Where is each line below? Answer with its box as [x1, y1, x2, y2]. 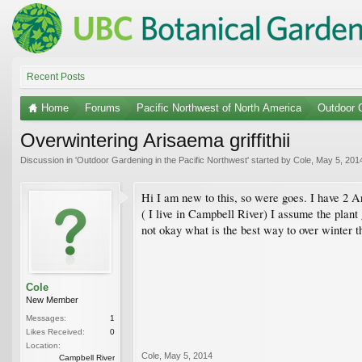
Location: [26, 340, 61, 350]
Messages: [26, 313, 66, 322]
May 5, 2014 [164, 350, 213, 360]
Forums [85, 101, 120, 114]
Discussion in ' [20, 154, 77, 165]
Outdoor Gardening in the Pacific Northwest [77, 154, 247, 165]
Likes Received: [26, 326, 85, 336]
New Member [26, 294, 78, 305]
